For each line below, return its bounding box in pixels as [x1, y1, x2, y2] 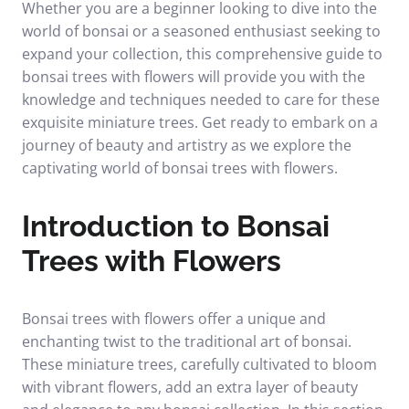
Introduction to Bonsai [22, 209, 330, 243]
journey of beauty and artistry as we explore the [22, 135, 351, 155]
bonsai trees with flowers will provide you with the [22, 67, 365, 87]
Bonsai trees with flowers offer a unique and [22, 309, 326, 329]
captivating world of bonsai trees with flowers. [22, 158, 338, 178]
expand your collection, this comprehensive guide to [22, 44, 383, 64]
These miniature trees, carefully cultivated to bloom [22, 354, 377, 374]
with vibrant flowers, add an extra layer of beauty [22, 377, 358, 397]
